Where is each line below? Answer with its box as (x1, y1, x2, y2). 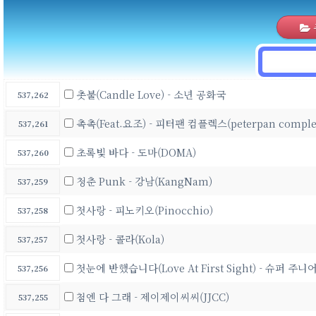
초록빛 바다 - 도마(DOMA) (76, 144, 196, 159)
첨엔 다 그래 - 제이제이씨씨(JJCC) (76, 288, 229, 304)
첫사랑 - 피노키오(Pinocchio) (76, 202, 213, 217)
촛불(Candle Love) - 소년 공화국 (76, 86, 226, 102)
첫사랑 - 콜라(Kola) (76, 231, 164, 246)
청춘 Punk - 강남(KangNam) (76, 173, 212, 188)
